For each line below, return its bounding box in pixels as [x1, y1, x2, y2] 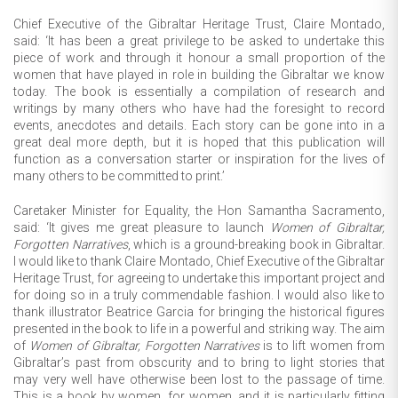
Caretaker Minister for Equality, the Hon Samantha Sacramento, [13, 203, 385, 218]
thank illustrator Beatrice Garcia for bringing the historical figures [13, 304, 385, 319]
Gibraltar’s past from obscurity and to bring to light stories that [13, 354, 385, 370]
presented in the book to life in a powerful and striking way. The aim [13, 321, 385, 336]
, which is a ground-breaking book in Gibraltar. [127, 236, 385, 251]
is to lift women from [263, 338, 386, 353]
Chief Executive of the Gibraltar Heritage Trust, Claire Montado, [13, 16, 385, 31]
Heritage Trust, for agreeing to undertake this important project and [13, 270, 385, 285]
